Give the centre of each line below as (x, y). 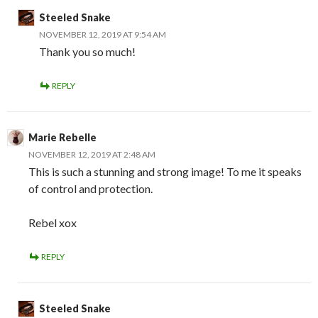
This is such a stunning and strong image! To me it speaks (165, 171)
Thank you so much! (87, 51)
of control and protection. (91, 188)
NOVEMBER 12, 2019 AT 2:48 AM (92, 154)
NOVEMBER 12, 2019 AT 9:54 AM (103, 34)
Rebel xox (53, 222)
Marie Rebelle (62, 137)
